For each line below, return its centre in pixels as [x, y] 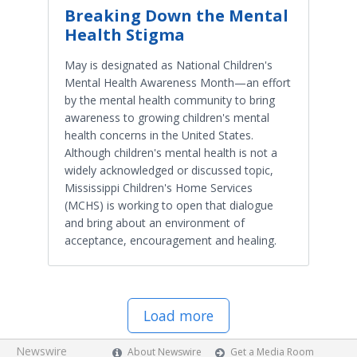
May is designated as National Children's [169, 65]
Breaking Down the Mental [177, 16]
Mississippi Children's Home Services [159, 188]
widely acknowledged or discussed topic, [169, 170]
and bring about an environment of [155, 223]
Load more [178, 316]
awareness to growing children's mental [167, 118]
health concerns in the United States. [159, 135]
